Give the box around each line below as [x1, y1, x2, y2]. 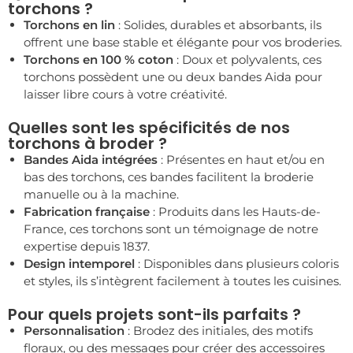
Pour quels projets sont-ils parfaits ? [8, 303, 301, 326]
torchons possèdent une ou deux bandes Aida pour [24, 69, 322, 84]
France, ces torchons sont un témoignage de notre [24, 221, 318, 237]
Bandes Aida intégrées [24, 152, 158, 168]
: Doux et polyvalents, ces [173, 51, 321, 67]
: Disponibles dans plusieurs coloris [135, 256, 339, 272]
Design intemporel [24, 256, 135, 272]
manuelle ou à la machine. [24, 187, 179, 203]
